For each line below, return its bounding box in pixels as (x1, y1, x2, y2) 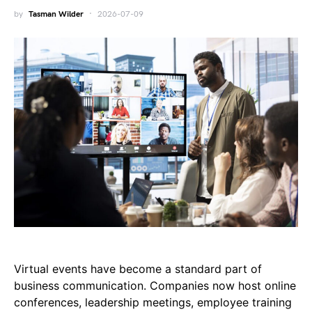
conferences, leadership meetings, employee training (14, 295, 292, 309)
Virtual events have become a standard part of (14, 261, 262, 276)
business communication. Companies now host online (14, 278, 296, 292)
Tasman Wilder (29, 9, 84, 19)
